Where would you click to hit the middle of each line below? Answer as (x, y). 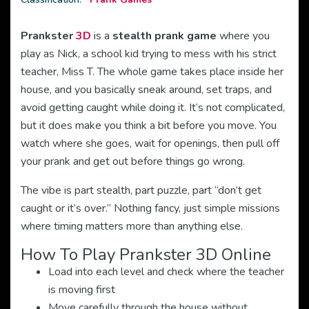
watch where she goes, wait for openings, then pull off (150, 143)
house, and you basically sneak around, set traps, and (146, 90)
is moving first (82, 290)
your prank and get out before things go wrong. (133, 161)
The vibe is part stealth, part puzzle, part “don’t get (141, 190)
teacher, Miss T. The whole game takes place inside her (152, 72)
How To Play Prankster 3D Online (146, 255)
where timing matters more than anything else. (132, 226)
